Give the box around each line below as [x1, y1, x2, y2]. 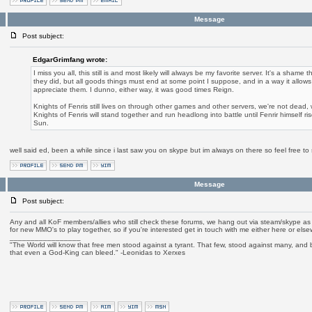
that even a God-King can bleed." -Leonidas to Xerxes [9, 249, 185, 256]
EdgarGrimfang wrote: [32, 56, 107, 63]
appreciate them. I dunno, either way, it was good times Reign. [33, 86, 234, 93]
